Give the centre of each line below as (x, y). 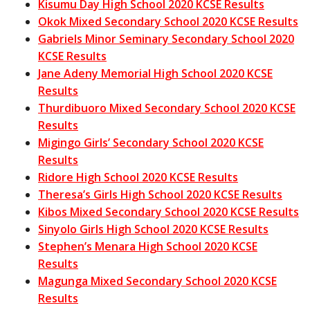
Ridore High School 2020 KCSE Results (138, 177)
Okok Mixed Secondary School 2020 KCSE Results (168, 22)
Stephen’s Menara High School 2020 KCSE (148, 247)
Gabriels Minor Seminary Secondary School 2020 (166, 39)
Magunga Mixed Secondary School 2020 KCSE (157, 281)
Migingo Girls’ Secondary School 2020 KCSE (151, 143)
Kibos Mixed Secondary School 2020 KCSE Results (168, 212)
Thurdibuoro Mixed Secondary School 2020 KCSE (167, 108)
